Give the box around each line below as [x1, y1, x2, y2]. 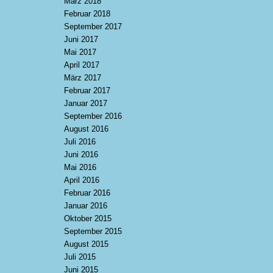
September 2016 [64, 112, 122, 121]
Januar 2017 [64, 99, 108, 108]
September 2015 [64, 227, 122, 236]
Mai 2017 [64, 48, 97, 57]
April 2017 [64, 60, 100, 69]
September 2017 [64, 22, 122, 31]
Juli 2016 [64, 137, 96, 146]
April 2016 [64, 175, 100, 185]
